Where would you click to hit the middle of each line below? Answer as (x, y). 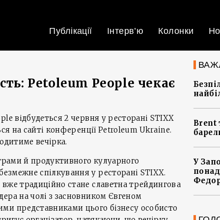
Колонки (176, 31)
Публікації (71, 31)
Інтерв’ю (125, 31)
